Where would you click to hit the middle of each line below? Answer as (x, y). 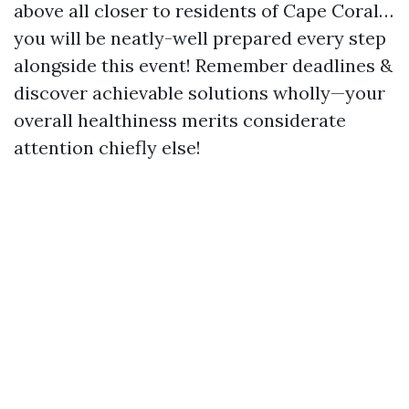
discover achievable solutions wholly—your (199, 93)
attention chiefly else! (107, 147)
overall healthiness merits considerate (180, 120)
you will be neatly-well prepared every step (200, 38)
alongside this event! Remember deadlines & (203, 65)
